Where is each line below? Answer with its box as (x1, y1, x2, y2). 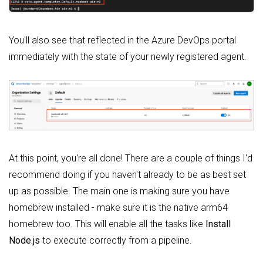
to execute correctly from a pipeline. (40, 234, 192, 246)
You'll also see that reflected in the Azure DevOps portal (9, 35, 236, 46)
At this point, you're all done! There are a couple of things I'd (9, 152, 252, 164)
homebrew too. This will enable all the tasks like (9, 218, 205, 230)
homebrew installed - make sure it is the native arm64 (9, 201, 228, 213)
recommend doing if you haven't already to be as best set (9, 168, 246, 180)
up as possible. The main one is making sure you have (9, 185, 230, 197)
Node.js (9, 234, 40, 246)
